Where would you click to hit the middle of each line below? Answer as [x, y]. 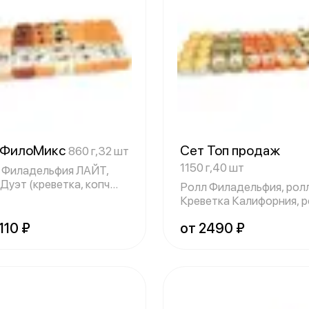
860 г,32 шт [99, 151]
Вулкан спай [212, 215]
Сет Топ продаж [231, 150]
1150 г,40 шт [212, 168]
